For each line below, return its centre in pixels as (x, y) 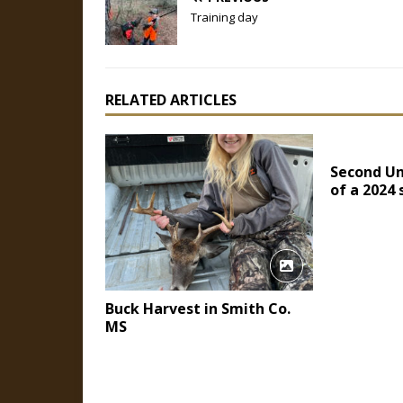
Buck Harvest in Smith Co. (198, 308)
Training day (224, 17)
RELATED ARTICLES (171, 100)
